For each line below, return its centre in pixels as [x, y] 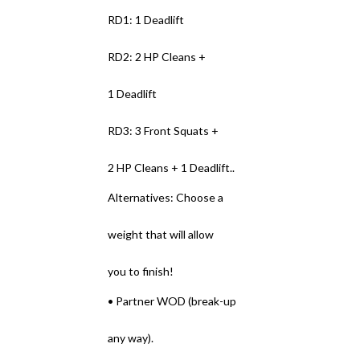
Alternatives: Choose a [166, 197]
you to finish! [141, 271]
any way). [131, 338]
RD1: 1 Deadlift [146, 20]
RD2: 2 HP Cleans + [157, 57]
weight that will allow [161, 234]
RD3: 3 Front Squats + [164, 131]
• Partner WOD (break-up [172, 301]
